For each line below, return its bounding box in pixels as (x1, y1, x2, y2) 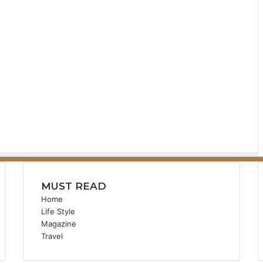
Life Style (41, 207, 75, 216)
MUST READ (41, 180, 106, 192)
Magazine (41, 219, 76, 228)
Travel (41, 231, 63, 241)
